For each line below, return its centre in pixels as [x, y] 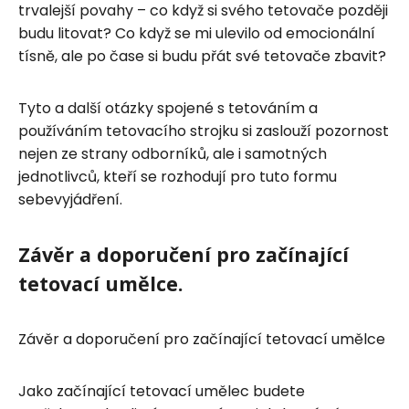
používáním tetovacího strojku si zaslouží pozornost [204, 131]
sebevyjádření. [70, 199]
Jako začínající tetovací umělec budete [162, 391]
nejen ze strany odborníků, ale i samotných [173, 153]
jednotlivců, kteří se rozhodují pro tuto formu [178, 176]
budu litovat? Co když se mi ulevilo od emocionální [197, 33]
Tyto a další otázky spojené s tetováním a [168, 108]
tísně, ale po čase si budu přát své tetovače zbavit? [202, 56]
